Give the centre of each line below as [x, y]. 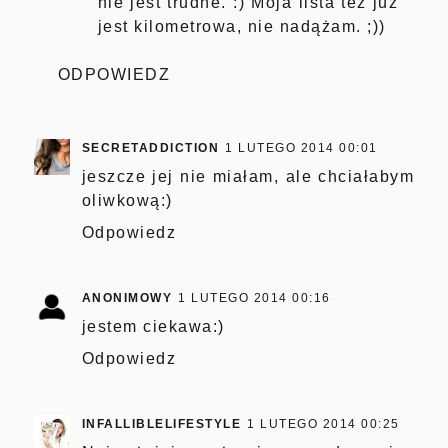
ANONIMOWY [127, 297]
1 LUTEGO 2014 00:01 [301, 147]
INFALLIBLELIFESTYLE [161, 423]
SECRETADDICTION [150, 147]
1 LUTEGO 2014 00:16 [254, 297]
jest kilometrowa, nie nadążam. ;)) [241, 26]
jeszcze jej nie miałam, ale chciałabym [248, 176]
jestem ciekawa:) [153, 326]
